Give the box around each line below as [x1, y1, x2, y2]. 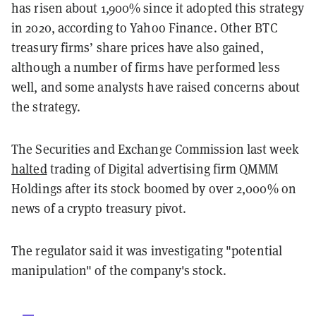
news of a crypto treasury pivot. [11, 200, 190, 217]
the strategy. [11, 98, 81, 115]
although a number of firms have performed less [11, 59, 280, 75]
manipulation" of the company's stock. [11, 262, 226, 279]
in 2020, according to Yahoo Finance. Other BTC [11, 19, 277, 36]
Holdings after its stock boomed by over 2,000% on [11, 180, 296, 197]
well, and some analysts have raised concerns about [11, 78, 300, 95]
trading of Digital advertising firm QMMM [47, 160, 278, 177]
